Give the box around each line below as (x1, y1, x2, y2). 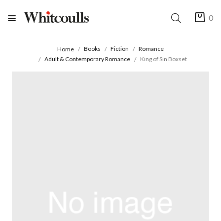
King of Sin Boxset (140, 55, 187, 63)
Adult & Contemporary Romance (44, 55, 130, 63)
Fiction (110, 45, 129, 53)
